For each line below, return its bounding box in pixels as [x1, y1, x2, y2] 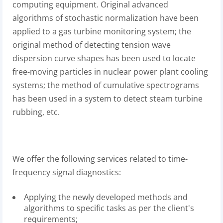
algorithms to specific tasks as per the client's [24, 203, 194, 214]
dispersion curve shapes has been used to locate [12, 53, 196, 64]
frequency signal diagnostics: [12, 167, 121, 178]
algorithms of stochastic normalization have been [12, 12, 199, 23]
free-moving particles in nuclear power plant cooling [12, 66, 208, 77]
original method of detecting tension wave [12, 39, 171, 50]
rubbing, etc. [12, 107, 60, 117]
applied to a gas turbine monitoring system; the [12, 26, 191, 37]
